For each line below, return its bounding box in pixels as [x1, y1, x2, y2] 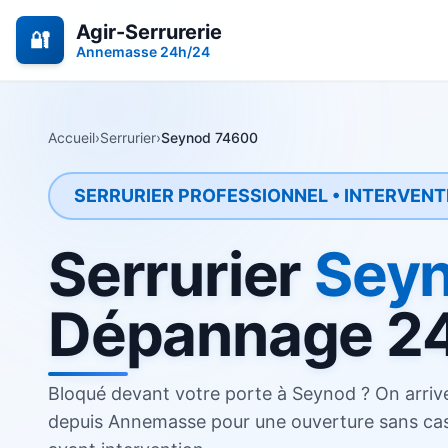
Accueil [48, 129, 95, 146]
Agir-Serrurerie [76, 20, 222, 44]
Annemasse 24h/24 [76, 43, 210, 60]
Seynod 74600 [161, 129, 258, 146]
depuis [48, 411, 108, 432]
